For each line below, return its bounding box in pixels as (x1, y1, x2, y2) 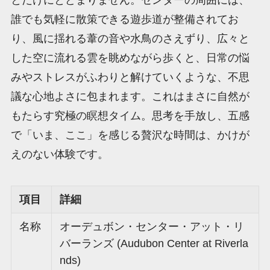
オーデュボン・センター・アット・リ (60, 221, 245, 233)
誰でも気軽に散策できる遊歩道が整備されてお (10, 13, 239, 26)
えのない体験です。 (10, 148, 108, 161)
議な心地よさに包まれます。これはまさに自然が (10, 90, 250, 103)
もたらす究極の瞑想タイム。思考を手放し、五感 (10, 110, 250, 122)
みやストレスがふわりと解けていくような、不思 (10, 71, 250, 84)
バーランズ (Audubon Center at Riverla (60, 237, 249, 250)
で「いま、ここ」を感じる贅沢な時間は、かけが (10, 129, 250, 142)
